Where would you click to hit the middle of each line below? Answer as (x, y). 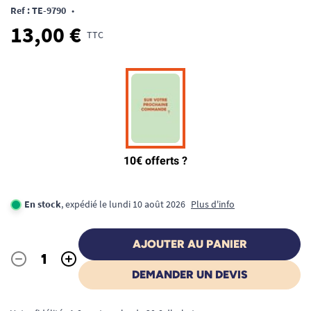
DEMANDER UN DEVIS (190, 275)
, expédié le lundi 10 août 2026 (123, 204)
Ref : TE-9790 (38, 10)
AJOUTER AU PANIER (190, 244)
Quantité (30, 266)
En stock (43, 204)
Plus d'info (213, 204)
